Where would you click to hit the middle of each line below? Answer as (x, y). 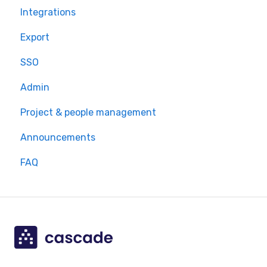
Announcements (58, 137)
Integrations (48, 12)
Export (35, 37)
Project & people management (88, 112)
